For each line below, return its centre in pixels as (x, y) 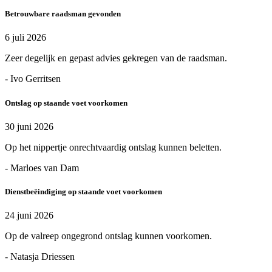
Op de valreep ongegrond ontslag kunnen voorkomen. (108, 236)
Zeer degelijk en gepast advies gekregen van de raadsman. (116, 58)
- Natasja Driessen (40, 257)
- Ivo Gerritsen (33, 79)
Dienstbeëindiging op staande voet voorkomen (83, 191)
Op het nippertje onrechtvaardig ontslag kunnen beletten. (113, 147)
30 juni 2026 (29, 126)
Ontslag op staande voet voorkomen (66, 103)
